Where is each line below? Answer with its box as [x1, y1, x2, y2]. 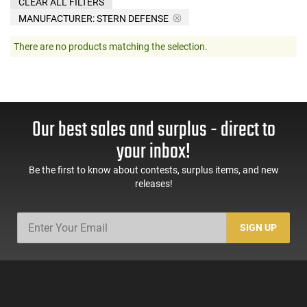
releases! [134, 177, 173, 189]
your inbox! [116, 136, 191, 168]
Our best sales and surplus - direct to [32, 114, 275, 146]
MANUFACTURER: [19, 12, 95, 24]
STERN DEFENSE [95, 12, 171, 24]
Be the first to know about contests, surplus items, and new [28, 164, 279, 175]
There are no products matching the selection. [14, 40, 208, 52]
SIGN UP [240, 222, 278, 234]
